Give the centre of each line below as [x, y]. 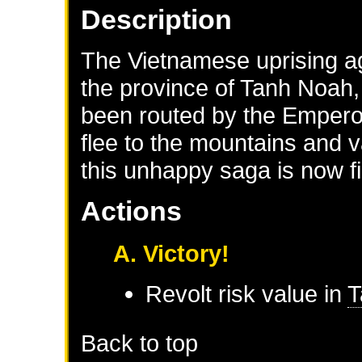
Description [157, 19]
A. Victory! [172, 253]
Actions [132, 210]
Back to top [140, 343]
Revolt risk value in [247, 293]
